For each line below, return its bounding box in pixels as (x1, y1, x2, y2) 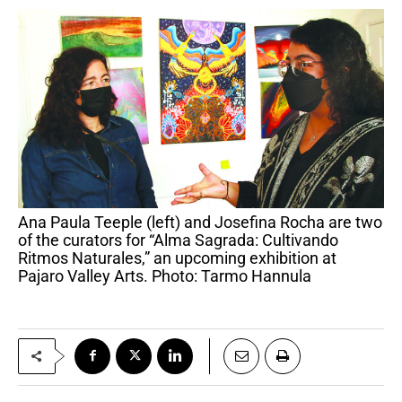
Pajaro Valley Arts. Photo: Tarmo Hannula (18, 266, 311, 285)
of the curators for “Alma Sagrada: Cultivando (18, 230, 338, 249)
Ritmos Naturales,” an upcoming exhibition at (18, 248, 336, 267)
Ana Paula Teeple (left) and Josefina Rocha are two (18, 212, 29, 232)
